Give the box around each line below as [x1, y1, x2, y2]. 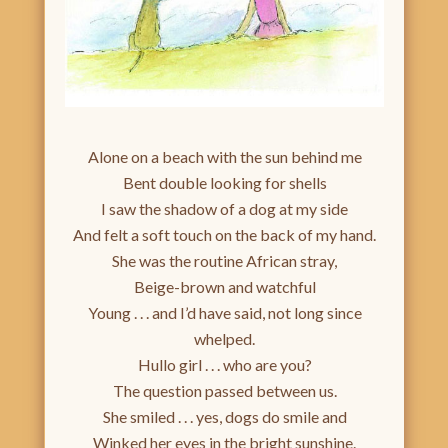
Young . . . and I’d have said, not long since [87, 303, 362, 323]
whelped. [194, 329, 255, 349]
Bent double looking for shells [122, 173, 327, 193]
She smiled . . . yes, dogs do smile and [102, 407, 347, 427]
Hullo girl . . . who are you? [137, 355, 312, 375]
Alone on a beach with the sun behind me [87, 147, 362, 167]
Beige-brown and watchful [133, 277, 316, 297]
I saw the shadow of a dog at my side [101, 199, 348, 219]
